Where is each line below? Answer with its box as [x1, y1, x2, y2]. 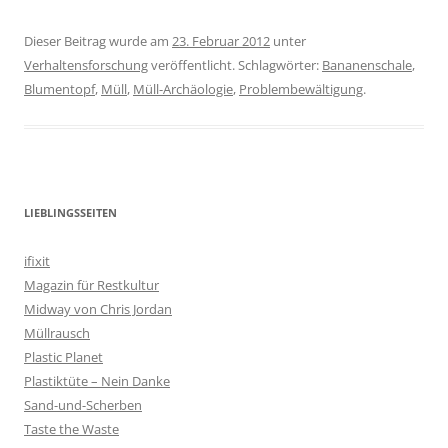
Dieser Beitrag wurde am [24, 32, 172, 50]
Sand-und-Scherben [24, 396, 142, 414]
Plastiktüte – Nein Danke [24, 372, 170, 390]
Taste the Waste [24, 420, 119, 438]
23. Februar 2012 [172, 32, 270, 50]
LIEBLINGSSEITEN [24, 205, 117, 220]
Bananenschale [322, 56, 412, 74]
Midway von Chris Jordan [24, 300, 172, 318]
